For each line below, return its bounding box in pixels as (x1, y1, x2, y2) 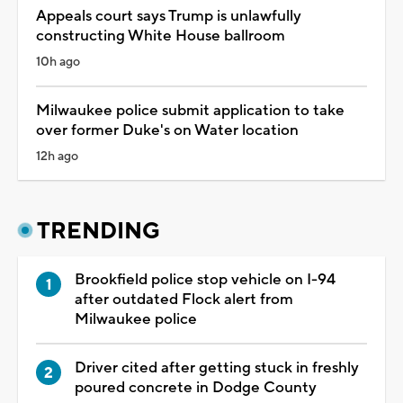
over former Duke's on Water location (36, 120, 299, 140)
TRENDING (37, 216, 160, 246)
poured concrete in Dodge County (75, 377, 317, 398)
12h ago (36, 148, 78, 165)
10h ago (36, 53, 80, 70)
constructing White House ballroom (36, 25, 285, 46)
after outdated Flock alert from (75, 289, 293, 309)
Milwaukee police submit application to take (36, 100, 345, 121)
